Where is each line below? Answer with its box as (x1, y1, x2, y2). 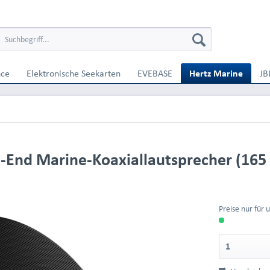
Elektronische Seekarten (27, 68, 121, 78)
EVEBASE (137, 68, 172, 78)
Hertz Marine (189, 68, 243, 78)
